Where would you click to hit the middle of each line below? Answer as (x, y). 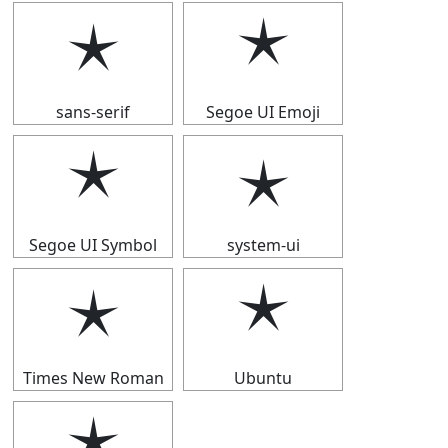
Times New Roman (93, 378)
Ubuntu (263, 378)
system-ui (263, 245)
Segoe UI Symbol (93, 245)
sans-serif (93, 112)
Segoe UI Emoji (263, 112)
